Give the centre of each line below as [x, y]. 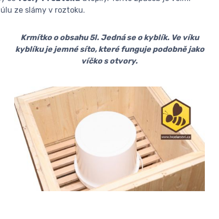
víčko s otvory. [109, 61]
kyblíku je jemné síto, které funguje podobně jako [109, 49]
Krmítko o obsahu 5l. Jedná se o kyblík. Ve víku [109, 37]
